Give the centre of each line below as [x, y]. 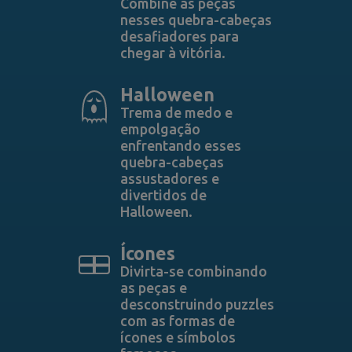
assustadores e [169, 178]
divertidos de [163, 195]
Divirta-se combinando [193, 271]
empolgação [160, 129]
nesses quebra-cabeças [196, 20]
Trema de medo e [176, 112]
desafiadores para [179, 36]
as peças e [153, 288]
